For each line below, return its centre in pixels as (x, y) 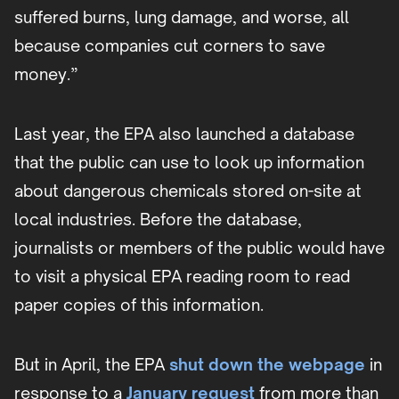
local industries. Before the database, (158, 220)
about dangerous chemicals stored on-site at (188, 191)
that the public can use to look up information (189, 163)
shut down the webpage (265, 365)
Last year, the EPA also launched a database (184, 134)
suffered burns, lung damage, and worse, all (182, 17)
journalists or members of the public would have (199, 248)
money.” (46, 74)
